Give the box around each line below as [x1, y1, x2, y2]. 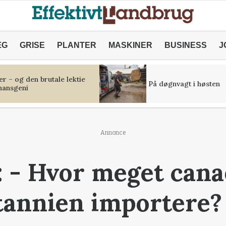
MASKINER [108, 41, 152, 49]
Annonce [100, 129, 126, 136]
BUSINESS [164, 41, 207, 49]
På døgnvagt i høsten [148, 79, 220, 88]
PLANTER [56, 41, 96, 49]
